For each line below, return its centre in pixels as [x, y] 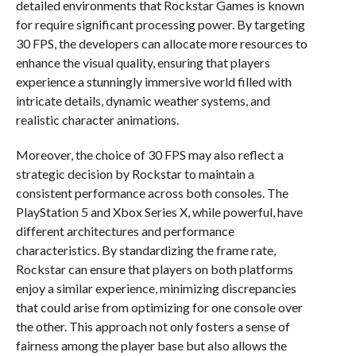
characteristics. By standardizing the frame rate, [145, 250]
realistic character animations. [97, 120]
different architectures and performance [125, 231]
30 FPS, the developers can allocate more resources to [161, 43]
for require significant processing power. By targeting [160, 24]
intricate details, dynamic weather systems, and [143, 101]
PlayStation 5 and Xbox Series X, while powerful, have [159, 212]
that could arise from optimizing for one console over [159, 307]
